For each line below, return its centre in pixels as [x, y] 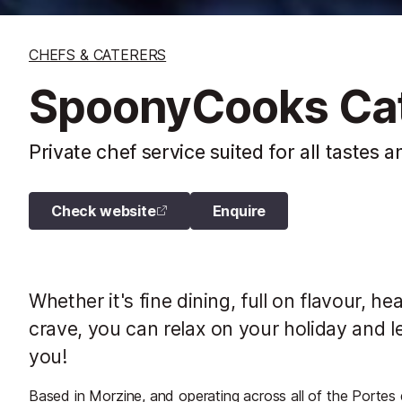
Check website [104, 210]
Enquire [239, 210]
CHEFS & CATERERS [98, 54]
